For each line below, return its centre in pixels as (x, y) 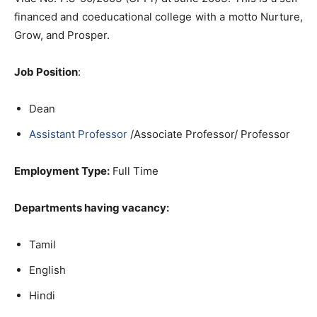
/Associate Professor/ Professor (210, 134)
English (47, 270)
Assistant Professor (80, 134)
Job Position (46, 72)
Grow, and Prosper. (62, 35)
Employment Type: (62, 171)
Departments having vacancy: (92, 208)
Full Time (134, 171)
